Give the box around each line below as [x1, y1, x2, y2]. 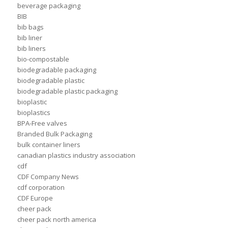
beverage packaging [17, 1, 80, 11]
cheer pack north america [17, 215, 96, 224]
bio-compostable [17, 54, 69, 64]
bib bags [17, 22, 44, 32]
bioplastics [17, 108, 50, 118]
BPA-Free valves [17, 119, 67, 128]
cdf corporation [17, 183, 65, 192]
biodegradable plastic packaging [17, 87, 118, 96]
